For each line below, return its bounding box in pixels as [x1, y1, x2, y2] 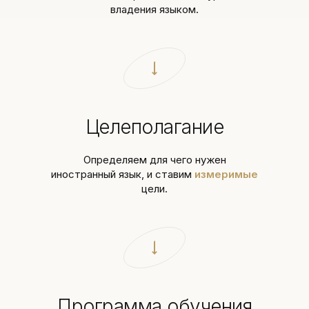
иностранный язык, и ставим [51, 168, 195, 181]
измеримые [195, 168, 258, 181]
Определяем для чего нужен [83, 153, 226, 166]
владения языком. [110, 3, 199, 16]
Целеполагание [85, 115, 224, 139]
